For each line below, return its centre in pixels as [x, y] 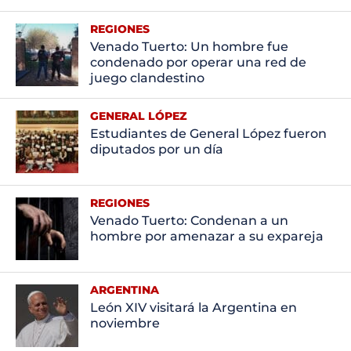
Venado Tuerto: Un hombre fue [189, 46]
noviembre [125, 323]
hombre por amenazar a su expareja [206, 236]
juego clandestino [147, 78]
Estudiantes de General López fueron [208, 133]
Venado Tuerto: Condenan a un [189, 220]
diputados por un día [156, 149]
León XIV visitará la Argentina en [193, 307]
